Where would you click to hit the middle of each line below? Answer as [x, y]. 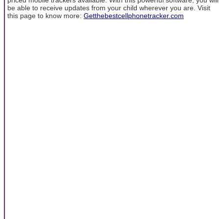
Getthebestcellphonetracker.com [134, 15]
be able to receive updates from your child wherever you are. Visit [109, 8]
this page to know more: [45, 15]
